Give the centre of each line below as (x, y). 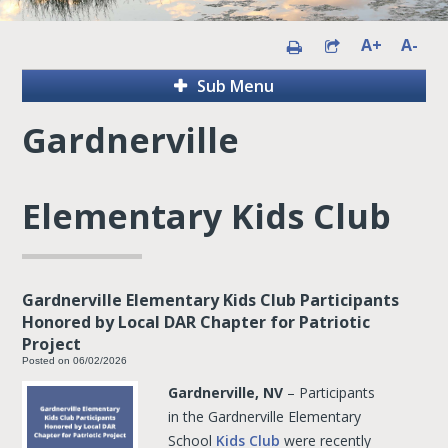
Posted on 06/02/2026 (75, 360)
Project (52, 344)
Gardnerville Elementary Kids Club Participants (211, 300)
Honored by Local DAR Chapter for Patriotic (196, 322)
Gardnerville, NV (226, 392)
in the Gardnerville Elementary (265, 416)
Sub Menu (235, 86)
